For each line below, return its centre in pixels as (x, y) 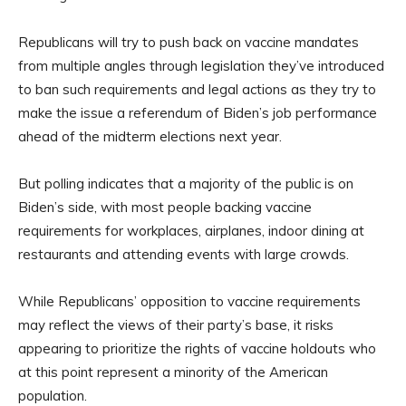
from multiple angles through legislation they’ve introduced (201, 66)
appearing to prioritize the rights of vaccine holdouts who (197, 349)
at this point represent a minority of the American (173, 372)
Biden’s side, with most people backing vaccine (165, 208)
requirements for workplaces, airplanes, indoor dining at (191, 231)
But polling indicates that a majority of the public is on (186, 184)
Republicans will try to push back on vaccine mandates (188, 43)
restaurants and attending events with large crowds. (185, 255)
